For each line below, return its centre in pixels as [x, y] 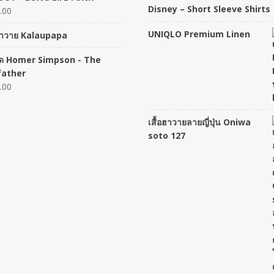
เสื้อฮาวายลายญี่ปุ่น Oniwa [200, 122]
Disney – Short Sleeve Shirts [209, 9]
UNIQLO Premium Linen [199, 34]
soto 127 [167, 135]
